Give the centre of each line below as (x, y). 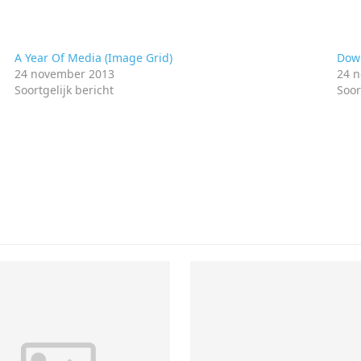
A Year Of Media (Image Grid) (94, 57)
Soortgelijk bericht (64, 89)
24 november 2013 (65, 73)
